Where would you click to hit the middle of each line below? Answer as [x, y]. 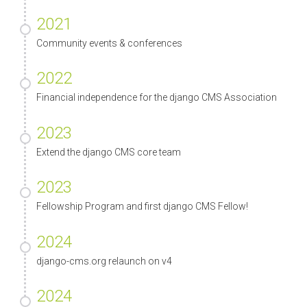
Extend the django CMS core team [109, 152]
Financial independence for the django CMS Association [157, 98]
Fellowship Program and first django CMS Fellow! [142, 207]
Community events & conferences [109, 43]
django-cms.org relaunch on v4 [104, 261]
